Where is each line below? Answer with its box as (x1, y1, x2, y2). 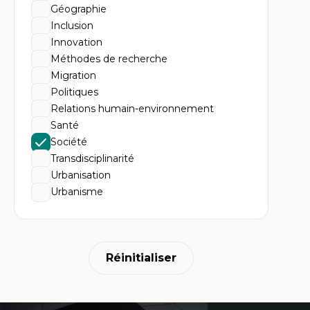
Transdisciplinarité (51, 152, 134, 165)
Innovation (51, 36, 102, 48)
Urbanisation (51, 169, 111, 181)
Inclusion (51, 19, 93, 32)
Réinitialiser (106, 251, 176, 264)
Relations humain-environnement (51, 102, 214, 115)
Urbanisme (51, 185, 103, 198)
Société (51, 136, 87, 148)
